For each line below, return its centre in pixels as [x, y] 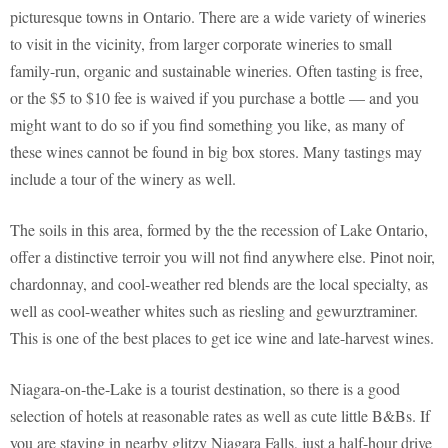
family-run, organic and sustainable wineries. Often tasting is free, [216, 71]
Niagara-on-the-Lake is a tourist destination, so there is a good [205, 389]
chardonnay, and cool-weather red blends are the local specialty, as [219, 284]
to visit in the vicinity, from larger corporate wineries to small [201, 44]
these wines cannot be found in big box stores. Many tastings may [216, 152]
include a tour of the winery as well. [123, 179]
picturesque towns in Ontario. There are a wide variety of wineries [218, 17]
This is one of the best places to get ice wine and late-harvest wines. [222, 338]
